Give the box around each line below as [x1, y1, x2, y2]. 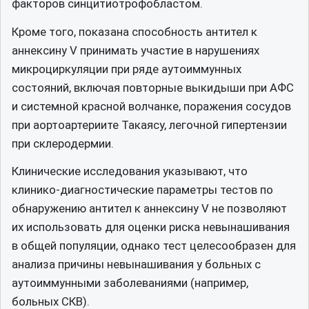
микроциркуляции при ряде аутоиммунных [12, 61, 241, 76]
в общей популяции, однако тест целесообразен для [12, 239, 296, 252]
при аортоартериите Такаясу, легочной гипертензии [12, 117, 287, 132]
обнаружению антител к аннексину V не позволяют [12, 201, 287, 215]
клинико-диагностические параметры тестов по [12, 183, 273, 197]
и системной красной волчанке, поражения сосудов [12, 99, 291, 113]
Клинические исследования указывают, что [12, 164, 248, 178]
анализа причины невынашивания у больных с [12, 257, 261, 271]
